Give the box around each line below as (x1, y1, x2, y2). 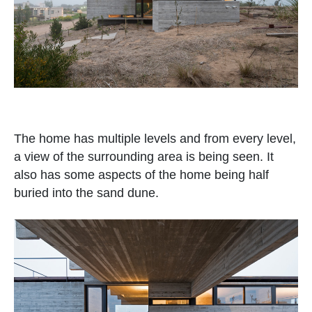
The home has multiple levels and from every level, (14, 132, 296, 146)
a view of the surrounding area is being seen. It (14, 150, 274, 164)
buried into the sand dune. (14, 186, 159, 201)
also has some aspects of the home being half (14, 168, 269, 182)
